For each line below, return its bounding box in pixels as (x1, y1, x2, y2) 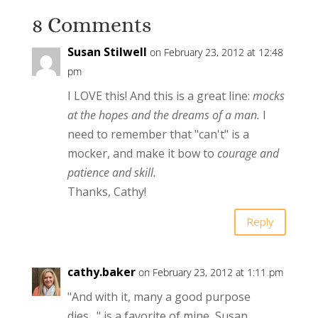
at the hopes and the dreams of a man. (67, 106, 263, 123)
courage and (216, 145, 279, 161)
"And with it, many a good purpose (67, 288, 251, 305)
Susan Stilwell (67, 43, 147, 60)
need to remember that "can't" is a (67, 126, 249, 142)
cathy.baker (67, 263, 136, 280)
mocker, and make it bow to (67, 145, 217, 161)
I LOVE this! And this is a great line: (67, 87, 253, 104)
